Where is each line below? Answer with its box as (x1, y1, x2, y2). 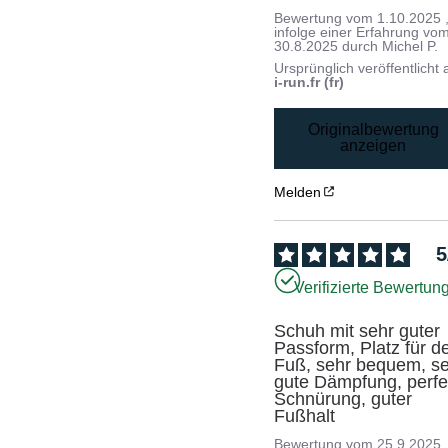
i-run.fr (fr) (274, 73, 345, 90)
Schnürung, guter (274, 388, 413, 409)
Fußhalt (274, 405, 336, 426)
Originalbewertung (307, 121, 439, 139)
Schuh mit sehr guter (274, 320, 441, 341)
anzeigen (340, 137, 407, 155)
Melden (274, 183, 322, 200)
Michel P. (382, 37, 439, 54)
